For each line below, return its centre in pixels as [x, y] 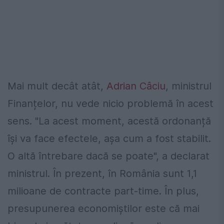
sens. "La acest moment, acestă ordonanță [109, 121]
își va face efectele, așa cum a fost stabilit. [109, 139]
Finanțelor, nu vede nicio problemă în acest [110, 104]
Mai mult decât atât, [57, 86]
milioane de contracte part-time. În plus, [103, 191]
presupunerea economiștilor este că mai [103, 209]
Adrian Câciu [136, 86]
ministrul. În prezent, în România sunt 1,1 [102, 174]
